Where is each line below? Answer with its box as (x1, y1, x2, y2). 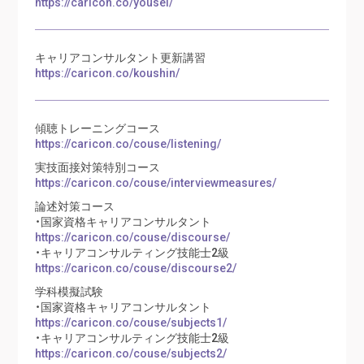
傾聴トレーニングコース (34, 119, 160, 136)
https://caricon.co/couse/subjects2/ (34, 344, 227, 361)
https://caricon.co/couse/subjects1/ (34, 313, 227, 330)
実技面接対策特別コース (34, 158, 160, 175)
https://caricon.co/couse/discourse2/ (34, 258, 236, 275)
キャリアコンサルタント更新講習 (34, 48, 206, 65)
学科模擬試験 (34, 282, 103, 299)
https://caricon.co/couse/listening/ (34, 134, 221, 151)
